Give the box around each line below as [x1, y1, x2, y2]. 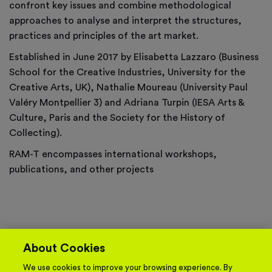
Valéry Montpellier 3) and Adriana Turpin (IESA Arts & [9, 97, 244, 107]
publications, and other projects [9, 164, 154, 174]
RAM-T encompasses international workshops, [9, 149, 217, 159]
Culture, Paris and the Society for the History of [9, 112, 225, 123]
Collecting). [9, 127, 62, 138]
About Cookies [23, 242, 106, 254]
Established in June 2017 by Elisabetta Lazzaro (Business [9, 52, 259, 62]
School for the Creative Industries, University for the [9, 67, 245, 77]
